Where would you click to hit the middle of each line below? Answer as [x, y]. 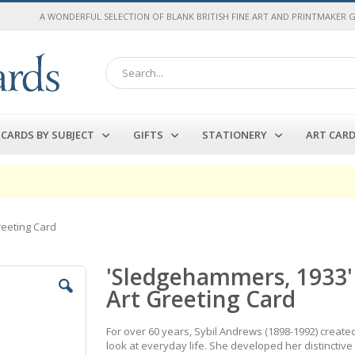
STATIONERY [235, 135]
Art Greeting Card [201, 298]
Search [121, 84]
